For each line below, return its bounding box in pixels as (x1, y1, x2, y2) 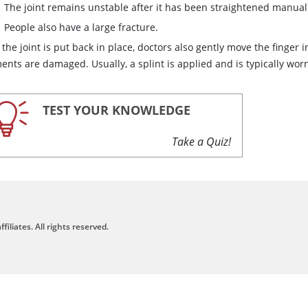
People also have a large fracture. (4, 21, 159, 34)
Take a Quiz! (172, 134, 232, 150)
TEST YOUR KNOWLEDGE (43, 102, 191, 119)
